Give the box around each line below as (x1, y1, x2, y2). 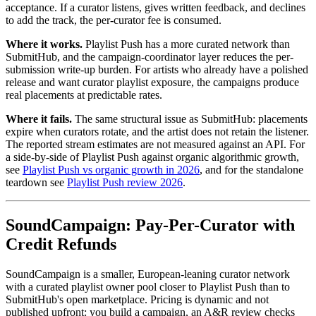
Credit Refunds (6, 235, 116, 254)
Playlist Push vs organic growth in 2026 (23, 164, 200, 176)
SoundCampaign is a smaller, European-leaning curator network (6, 268, 290, 281)
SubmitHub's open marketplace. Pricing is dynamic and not (6, 293, 269, 306)
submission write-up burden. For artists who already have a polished (6, 63, 308, 76)
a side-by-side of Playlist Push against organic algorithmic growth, (6, 151, 299, 164)
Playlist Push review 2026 (67, 176, 183, 189)
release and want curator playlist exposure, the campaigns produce (6, 76, 299, 89)
